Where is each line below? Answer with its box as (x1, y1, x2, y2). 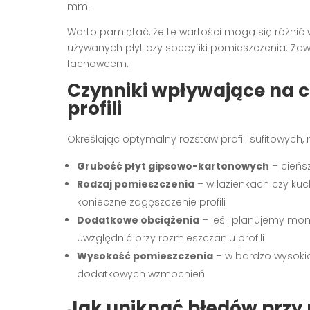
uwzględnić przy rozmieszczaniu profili (77, 230, 264, 245)
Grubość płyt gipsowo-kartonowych (77, 158, 269, 173)
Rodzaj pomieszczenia (77, 176, 194, 191)
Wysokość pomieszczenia (77, 248, 213, 263)
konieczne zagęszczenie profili (77, 194, 226, 209)
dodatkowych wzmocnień (77, 266, 205, 281)
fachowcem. (67, 56, 129, 71)
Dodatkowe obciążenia (77, 212, 199, 227)
